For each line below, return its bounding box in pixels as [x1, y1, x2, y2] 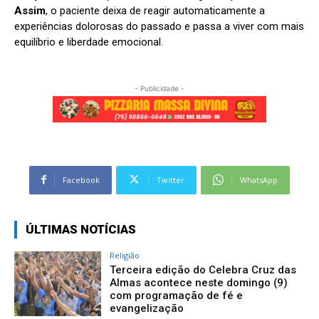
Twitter [157, 174, 184, 185]
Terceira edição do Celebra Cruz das [110, 263, 297, 276]
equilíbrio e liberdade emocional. [14, 35, 163, 48]
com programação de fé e [110, 288, 244, 302]
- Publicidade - [135, 83, 184, 93]
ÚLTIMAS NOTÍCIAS [26, 221, 136, 236]
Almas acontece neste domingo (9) [110, 276, 288, 289]
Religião [110, 249, 140, 261]
